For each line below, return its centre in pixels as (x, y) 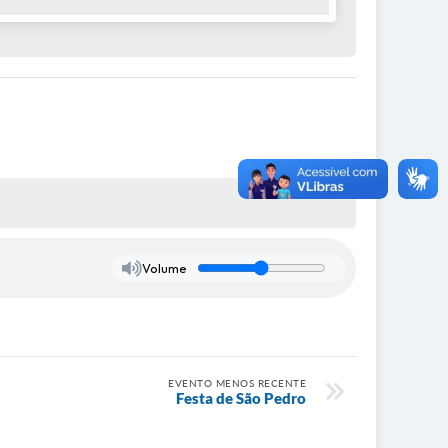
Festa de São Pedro (241, 398)
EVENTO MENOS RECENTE (237, 383)
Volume (164, 268)
